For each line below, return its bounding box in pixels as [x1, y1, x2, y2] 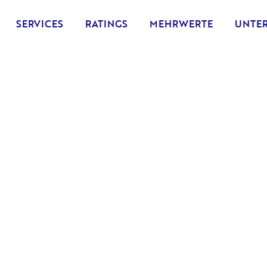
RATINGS [85, 17, 128, 30]
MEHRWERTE [150, 17, 213, 30]
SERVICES [16, 17, 64, 30]
